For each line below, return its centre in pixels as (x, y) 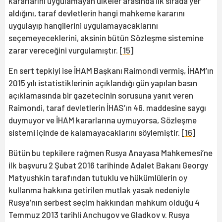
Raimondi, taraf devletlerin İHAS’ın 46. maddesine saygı (107, 108)
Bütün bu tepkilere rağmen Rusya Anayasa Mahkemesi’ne (111, 153)
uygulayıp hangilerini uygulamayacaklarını (83, 26)
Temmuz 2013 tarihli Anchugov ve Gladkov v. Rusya (99, 215)
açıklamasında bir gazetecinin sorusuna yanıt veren (101, 95)
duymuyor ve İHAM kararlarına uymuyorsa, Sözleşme (103, 120)
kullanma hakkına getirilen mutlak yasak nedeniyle (99, 190)
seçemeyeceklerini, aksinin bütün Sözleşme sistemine (106, 38)
